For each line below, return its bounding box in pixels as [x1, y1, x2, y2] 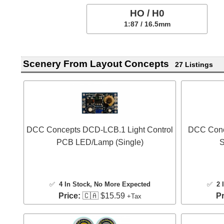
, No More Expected [89, 180, 150, 188]
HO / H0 [129, 7, 164, 18]
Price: [58, 191, 80, 200]
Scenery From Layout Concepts [22, 58, 169, 69]
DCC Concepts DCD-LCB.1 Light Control [26, 125, 173, 134]
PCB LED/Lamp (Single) [56, 137, 143, 146]
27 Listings [174, 60, 213, 69]
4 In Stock [58, 180, 90, 188]
